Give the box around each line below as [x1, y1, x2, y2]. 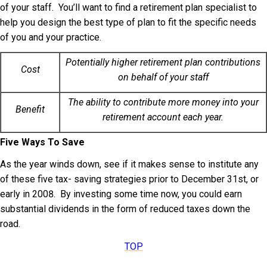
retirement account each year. [103, 111, 223, 123]
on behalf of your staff [117, 71, 209, 83]
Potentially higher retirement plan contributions [66, 56, 260, 68]
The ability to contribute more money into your [67, 96, 259, 108]
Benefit [15, 103, 45, 115]
